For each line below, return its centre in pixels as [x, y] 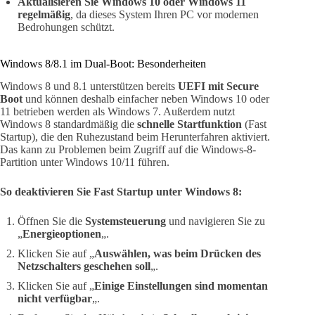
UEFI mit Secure [218, 86]
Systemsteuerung [126, 221]
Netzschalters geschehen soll [84, 266]
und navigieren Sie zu [216, 221]
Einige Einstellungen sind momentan [181, 286]
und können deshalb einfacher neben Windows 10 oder [146, 99]
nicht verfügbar [55, 299]
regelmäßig [44, 14]
